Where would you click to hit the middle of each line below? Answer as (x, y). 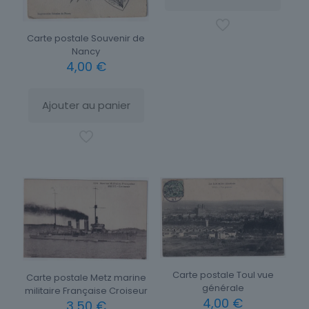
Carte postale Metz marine (86, 278)
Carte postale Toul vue (223, 275)
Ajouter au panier (86, 106)
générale (223, 288)
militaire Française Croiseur (86, 291)
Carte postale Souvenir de (86, 39)
